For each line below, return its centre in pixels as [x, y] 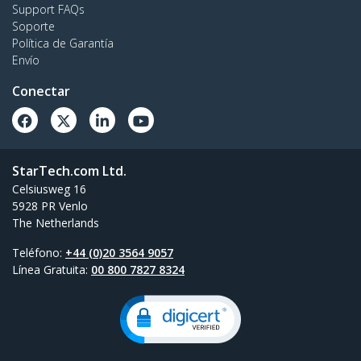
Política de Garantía [63, 44]
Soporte [33, 27]
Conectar [41, 91]
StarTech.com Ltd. [69, 171]
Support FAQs [48, 10]
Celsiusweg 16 [49, 189]
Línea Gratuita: [52, 270]
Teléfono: [39, 253]
